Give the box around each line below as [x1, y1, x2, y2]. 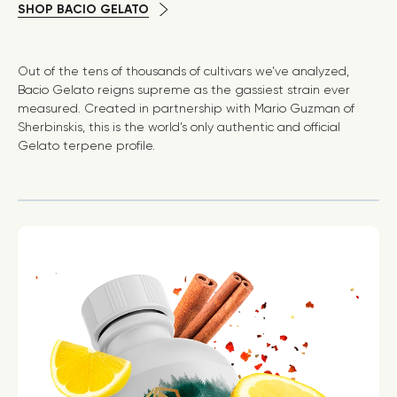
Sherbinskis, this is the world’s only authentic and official [18, 120, 340, 135]
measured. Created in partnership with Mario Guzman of [18, 101, 354, 116]
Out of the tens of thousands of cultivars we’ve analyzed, [18, 64, 349, 79]
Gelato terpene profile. [18, 138, 155, 153]
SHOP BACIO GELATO [18, 2, 149, 18]
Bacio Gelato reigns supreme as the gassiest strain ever [18, 82, 350, 97]
